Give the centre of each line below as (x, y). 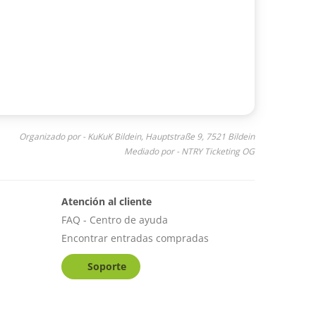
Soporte (107, 266)
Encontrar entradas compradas (135, 238)
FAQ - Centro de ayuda (114, 219)
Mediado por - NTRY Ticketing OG (189, 151)
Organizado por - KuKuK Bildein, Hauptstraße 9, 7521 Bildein (137, 136)
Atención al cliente (106, 201)
